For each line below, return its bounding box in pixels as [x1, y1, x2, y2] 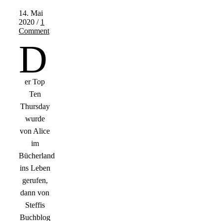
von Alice [20, 127, 50, 136]
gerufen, [22, 176, 48, 185]
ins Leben [19, 164, 50, 173]
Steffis [25, 201, 45, 210]
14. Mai [19, 9, 43, 18]
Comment [19, 27, 49, 36]
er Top [25, 77, 45, 86]
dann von [20, 188, 49, 197]
